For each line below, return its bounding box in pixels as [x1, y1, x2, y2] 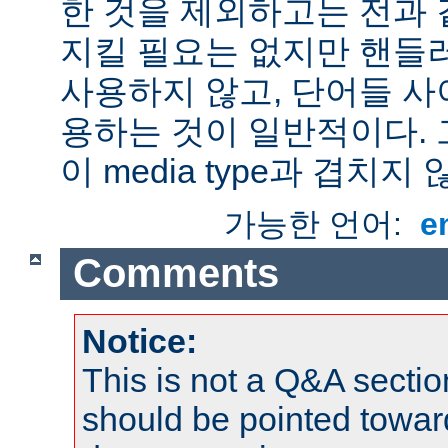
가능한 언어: [224, 205, 412, 242]
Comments [72, 251, 279, 296]
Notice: [82, 322, 197, 360]
